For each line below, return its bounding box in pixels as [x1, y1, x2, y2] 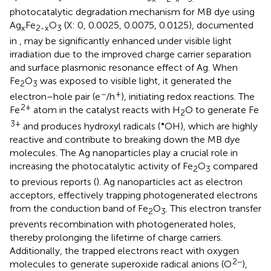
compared [211, 160, 258, 172]
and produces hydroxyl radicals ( [21, 120, 160, 132]
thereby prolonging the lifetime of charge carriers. [10, 231, 223, 243]
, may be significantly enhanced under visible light [19, 35, 232, 47]
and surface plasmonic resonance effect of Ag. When [10, 62, 238, 74]
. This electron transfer [166, 202, 261, 214]
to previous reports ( [10, 175, 96, 188]
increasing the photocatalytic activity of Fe [10, 160, 193, 172]
